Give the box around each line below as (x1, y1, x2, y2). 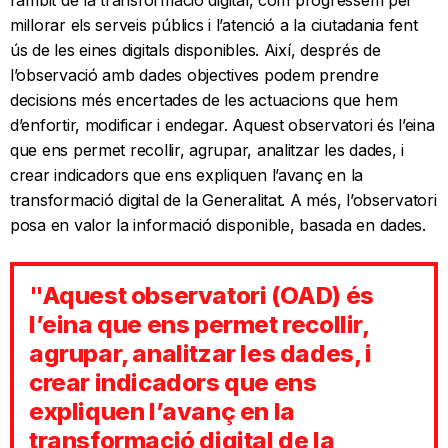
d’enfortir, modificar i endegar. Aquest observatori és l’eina (10, 115, 435, 136)
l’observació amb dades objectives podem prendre (10, 65, 379, 86)
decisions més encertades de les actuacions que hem (10, 90, 398, 111)
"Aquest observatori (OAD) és (29, 281, 374, 311)
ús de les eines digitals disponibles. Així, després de (10, 40, 381, 61)
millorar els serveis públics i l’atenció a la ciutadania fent (10, 15, 418, 36)
